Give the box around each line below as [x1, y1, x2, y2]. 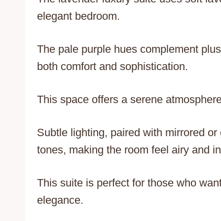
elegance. [37, 193, 83, 206]
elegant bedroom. [37, 9, 120, 22]
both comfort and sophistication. [37, 60, 188, 73]
